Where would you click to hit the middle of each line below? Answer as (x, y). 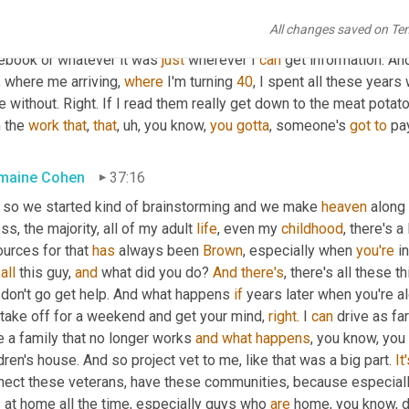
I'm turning (200, 81)
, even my (249, 228)
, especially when (299, 250)
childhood (312, 228)
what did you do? (155, 272)
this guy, (45, 272)
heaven (344, 206)
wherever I (222, 59)
